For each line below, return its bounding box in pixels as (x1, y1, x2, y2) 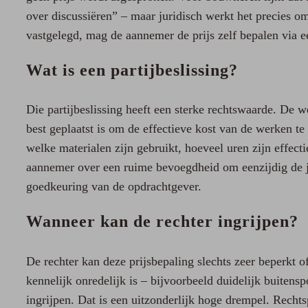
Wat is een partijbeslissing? (26, 60, 239, 79)
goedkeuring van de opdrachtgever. (26, 179, 201, 194)
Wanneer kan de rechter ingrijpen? (26, 212, 299, 230)
